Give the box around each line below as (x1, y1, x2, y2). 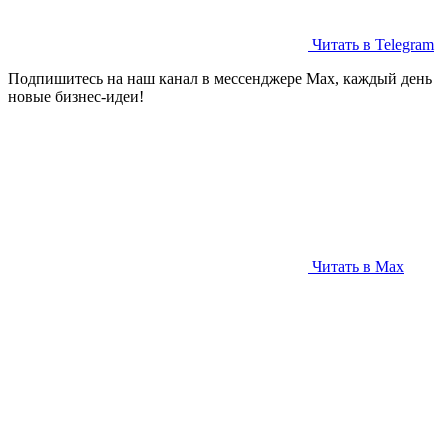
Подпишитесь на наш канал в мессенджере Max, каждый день (8, 69, 432, 87)
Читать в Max (312, 257, 404, 275)
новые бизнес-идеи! (8, 87, 144, 105)
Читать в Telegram (312, 35, 434, 53)
